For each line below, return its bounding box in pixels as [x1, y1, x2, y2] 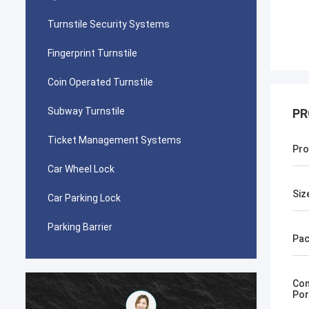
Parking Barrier [48, 221, 112, 232]
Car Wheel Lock [48, 163, 114, 175]
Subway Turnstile [48, 106, 125, 117]
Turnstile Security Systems [48, 19, 170, 30]
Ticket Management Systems [48, 134, 181, 146]
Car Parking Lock [48, 192, 121, 203]
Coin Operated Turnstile [48, 77, 153, 88]
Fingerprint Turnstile [48, 48, 137, 59]
